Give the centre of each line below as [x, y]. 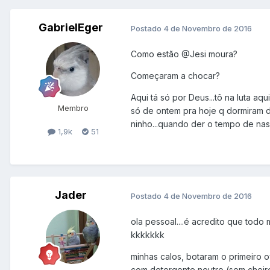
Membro [73, 108]
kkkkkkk [148, 235]
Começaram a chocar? [175, 76]
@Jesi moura [207, 54]
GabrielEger [71, 28]
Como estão [156, 54]
